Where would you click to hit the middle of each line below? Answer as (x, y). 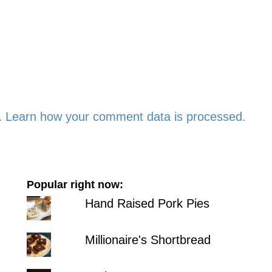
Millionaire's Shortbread (148, 240)
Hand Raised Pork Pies (147, 203)
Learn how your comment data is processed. (126, 117)
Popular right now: (75, 185)
